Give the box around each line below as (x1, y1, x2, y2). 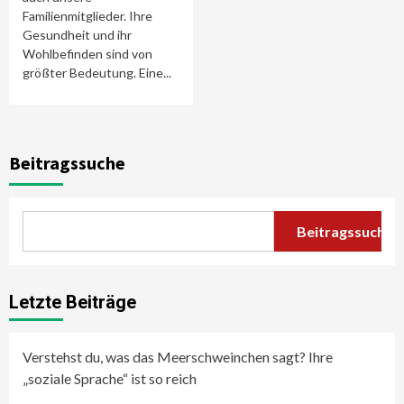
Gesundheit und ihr (23, 27, 132, 42)
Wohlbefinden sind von (23, 46, 152, 61)
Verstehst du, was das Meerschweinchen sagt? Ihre (23, 348, 333, 365)
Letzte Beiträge (9, 291, 136, 313)
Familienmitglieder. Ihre (23, 8, 152, 23)
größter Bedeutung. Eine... (23, 65, 171, 80)
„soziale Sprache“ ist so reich (23, 370, 197, 387)
